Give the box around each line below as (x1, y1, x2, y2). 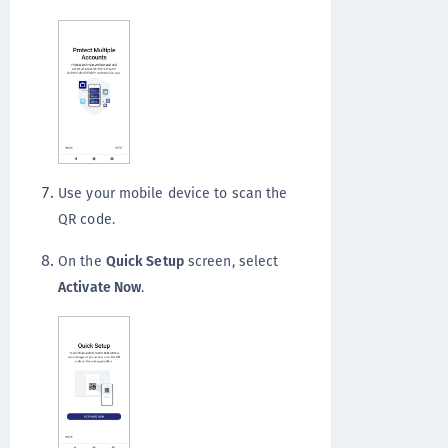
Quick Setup (105, 251, 184, 272)
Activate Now (58, 277, 142, 298)
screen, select (183, 251, 279, 272)
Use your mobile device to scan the (58, 183, 288, 204)
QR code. (58, 209, 115, 230)
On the (58, 251, 106, 272)
